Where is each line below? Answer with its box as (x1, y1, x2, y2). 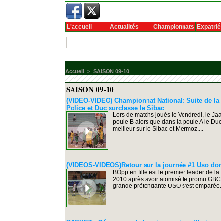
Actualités (110, 23, 139, 31)
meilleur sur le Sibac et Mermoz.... (113, 125, 203, 133)
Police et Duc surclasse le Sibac (66, 104, 164, 112)
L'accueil (67, 23, 92, 31)
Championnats (153, 23, 194, 31)
